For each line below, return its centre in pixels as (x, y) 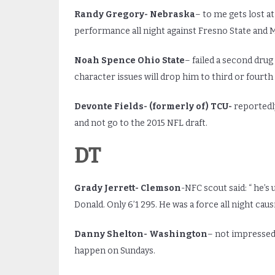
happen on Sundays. (114, 251)
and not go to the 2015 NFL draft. (141, 123)
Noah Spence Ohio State (129, 60)
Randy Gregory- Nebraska (134, 14)
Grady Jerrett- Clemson (127, 188)
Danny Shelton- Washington (141, 234)
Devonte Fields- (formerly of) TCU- (154, 106)
